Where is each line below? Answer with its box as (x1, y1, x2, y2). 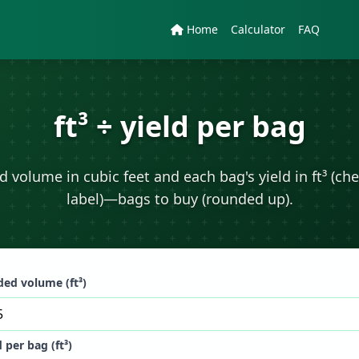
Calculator (231, 22, 285, 37)
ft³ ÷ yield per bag (53, 107, 306, 146)
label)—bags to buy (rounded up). (66, 189, 293, 208)
